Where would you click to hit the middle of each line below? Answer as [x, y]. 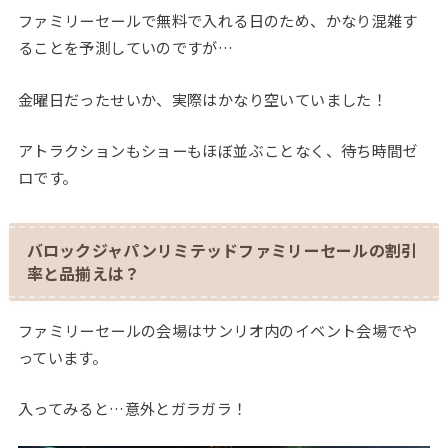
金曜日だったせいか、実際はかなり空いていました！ [202, 98]
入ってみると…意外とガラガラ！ [132, 408]
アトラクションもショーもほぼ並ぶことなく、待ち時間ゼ [217, 150]
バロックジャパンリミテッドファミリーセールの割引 [222, 249]
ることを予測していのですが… [125, 47]
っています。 [62, 356]
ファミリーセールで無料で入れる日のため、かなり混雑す [217, 20]
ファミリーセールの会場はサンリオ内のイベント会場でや [217, 329]
